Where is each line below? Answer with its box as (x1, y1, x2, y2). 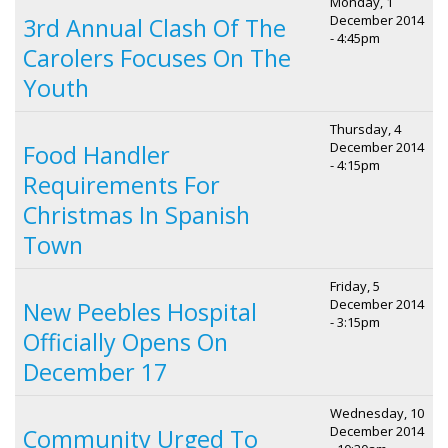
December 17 (23, 355, 167, 388)
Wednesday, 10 (330, 403, 424, 422)
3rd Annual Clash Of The (23, 11, 286, 44)
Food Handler (23, 138, 170, 171)
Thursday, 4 (330, 119, 401, 138)
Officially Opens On (23, 325, 228, 358)
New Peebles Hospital (23, 295, 257, 328)
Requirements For (23, 168, 220, 201)
